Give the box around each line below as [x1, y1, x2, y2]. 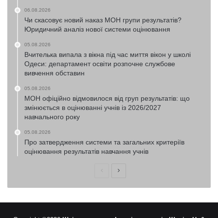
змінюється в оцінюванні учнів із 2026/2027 [24, 104, 161, 111]
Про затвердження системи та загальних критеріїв [24, 138, 184, 146]
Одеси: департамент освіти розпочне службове [24, 60, 175, 68]
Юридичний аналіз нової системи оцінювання [24, 25, 170, 33]
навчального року [24, 113, 80, 121]
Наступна [119, 167, 146, 174]
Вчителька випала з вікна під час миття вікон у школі [24, 51, 191, 58]
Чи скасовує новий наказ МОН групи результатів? [24, 16, 182, 24]
